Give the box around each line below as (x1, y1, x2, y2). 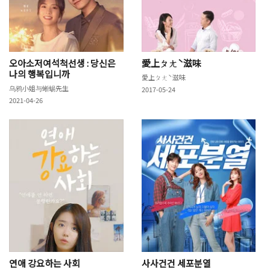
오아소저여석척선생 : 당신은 (9, 56, 116, 69)
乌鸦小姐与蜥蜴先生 (9, 83, 69, 93)
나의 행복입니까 (9, 67, 70, 80)
